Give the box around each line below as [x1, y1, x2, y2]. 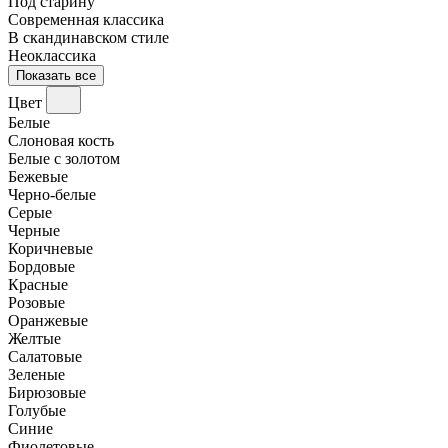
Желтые [8, 329, 61, 347]
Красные [8, 275, 68, 293]
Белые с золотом [8, 149, 120, 167]
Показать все [16, 67, 96, 83]
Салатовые [8, 347, 82, 365]
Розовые [8, 293, 65, 311]
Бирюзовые [8, 383, 86, 401]
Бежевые [8, 167, 68, 185]
